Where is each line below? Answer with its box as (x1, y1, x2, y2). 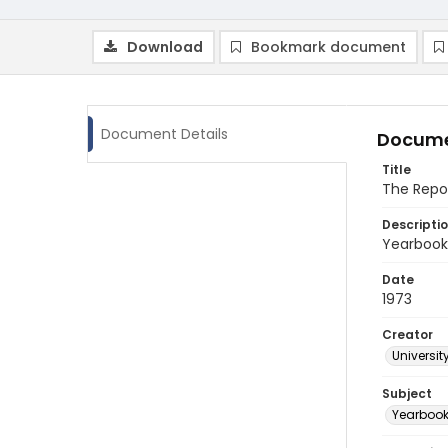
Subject (382, 385, 432, 402)
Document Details (101, 124, 228, 144)
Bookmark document (251, 37, 406, 57)
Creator (382, 326, 433, 343)
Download (127, 37, 203, 57)
